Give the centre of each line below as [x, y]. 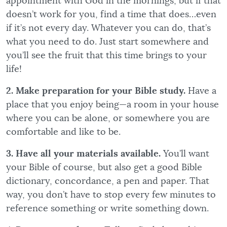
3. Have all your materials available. [83, 154]
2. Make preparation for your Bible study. [96, 91]
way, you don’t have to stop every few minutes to [111, 195]
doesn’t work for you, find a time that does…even [111, 14]
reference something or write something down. [107, 209]
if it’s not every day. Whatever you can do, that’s [108, 28]
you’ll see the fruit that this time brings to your [106, 55]
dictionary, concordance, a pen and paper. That [108, 181]
